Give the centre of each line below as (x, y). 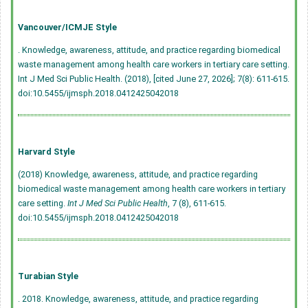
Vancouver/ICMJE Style (67, 27)
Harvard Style (46, 151)
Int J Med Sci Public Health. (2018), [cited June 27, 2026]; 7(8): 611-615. (154, 78)
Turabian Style (48, 276)
